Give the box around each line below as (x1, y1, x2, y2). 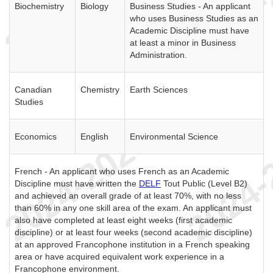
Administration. (130, 50, 187, 60)
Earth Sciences (130, 85, 188, 94)
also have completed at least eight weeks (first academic (15, 215, 232, 225)
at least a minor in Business (130, 38, 236, 48)
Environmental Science (130, 132, 218, 141)
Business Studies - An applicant (130, 1, 250, 11)
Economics (15, 132, 57, 141)
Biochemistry (15, 1, 64, 11)
